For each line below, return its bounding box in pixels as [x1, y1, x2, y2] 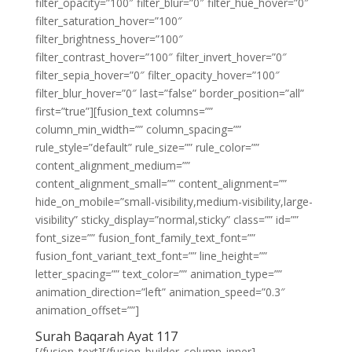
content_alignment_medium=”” [35, 158, 190, 173]
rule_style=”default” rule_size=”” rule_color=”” [35, 140, 259, 155]
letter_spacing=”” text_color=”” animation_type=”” [35, 266, 282, 281]
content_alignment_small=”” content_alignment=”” [35, 176, 287, 191]
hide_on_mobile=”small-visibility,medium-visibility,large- [35, 194, 313, 209]
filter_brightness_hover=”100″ [35, 31, 183, 46]
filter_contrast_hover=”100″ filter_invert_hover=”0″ [35, 49, 287, 64]
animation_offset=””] [35, 302, 139, 317]
